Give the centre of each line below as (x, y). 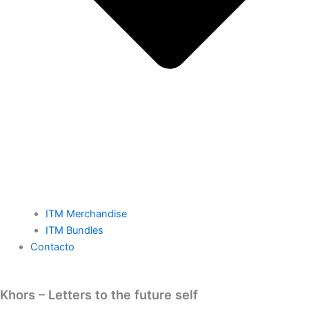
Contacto (52, 247)
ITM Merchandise (86, 213)
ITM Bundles (74, 230)
